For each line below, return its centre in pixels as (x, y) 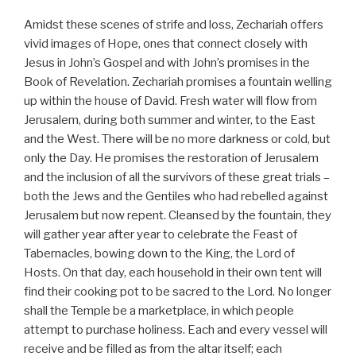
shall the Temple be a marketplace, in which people (159, 310)
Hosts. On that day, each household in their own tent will (173, 272)
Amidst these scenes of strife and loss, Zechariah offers (174, 24)
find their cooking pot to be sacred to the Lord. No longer (178, 291)
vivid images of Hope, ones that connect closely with (166, 43)
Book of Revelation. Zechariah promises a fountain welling (178, 81)
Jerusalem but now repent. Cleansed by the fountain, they (178, 215)
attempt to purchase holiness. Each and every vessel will (176, 329)
